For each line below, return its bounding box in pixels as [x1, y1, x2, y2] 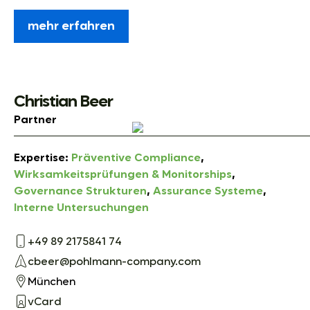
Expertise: [14, 152, 71, 164]
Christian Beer [14, 93, 113, 110]
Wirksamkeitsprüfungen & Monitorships [14, 169, 232, 181]
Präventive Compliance [71, 152, 201, 164]
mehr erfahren [28, 19, 115, 33]
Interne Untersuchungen [14, 202, 149, 214]
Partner [14, 114, 57, 126]
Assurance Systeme [153, 185, 263, 197]
